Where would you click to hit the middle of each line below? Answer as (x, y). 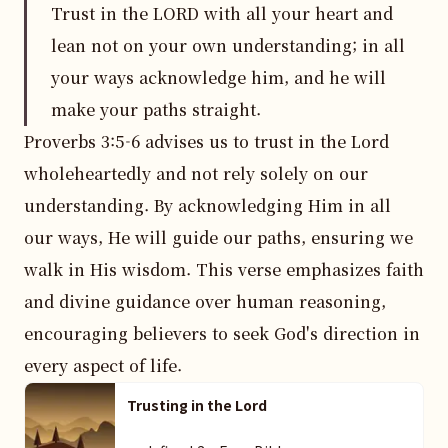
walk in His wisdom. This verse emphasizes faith (224, 269)
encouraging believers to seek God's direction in (222, 333)
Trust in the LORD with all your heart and (222, 13)
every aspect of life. (103, 365)
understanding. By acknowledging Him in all (207, 205)
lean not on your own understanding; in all (228, 45)
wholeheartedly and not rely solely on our (196, 173)
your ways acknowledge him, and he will (218, 77)
